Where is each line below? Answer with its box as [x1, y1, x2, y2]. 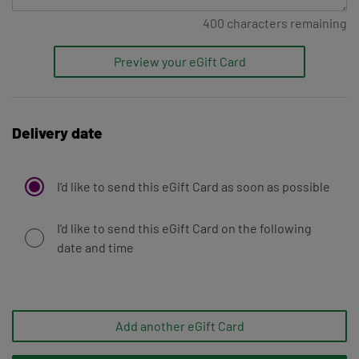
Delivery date [12, 123, 103, 143]
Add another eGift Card [115, 318, 244, 334]
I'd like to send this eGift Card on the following [57, 220, 312, 236]
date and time [57, 240, 134, 256]
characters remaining [224, 15, 347, 31]
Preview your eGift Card [113, 54, 246, 70]
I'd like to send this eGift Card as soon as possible [57, 179, 330, 195]
